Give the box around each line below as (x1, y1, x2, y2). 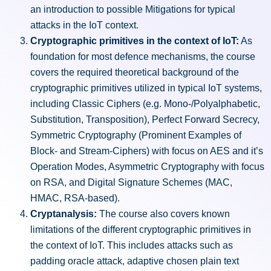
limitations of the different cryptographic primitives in (30, 224, 251, 235)
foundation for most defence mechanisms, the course (30, 51, 255, 62)
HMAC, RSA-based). (30, 193, 120, 204)
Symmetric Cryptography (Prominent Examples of (30, 130, 241, 141)
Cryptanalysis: (30, 209, 97, 220)
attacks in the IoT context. (30, 20, 139, 31)
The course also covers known (97, 209, 230, 220)
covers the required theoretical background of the (30, 67, 239, 78)
